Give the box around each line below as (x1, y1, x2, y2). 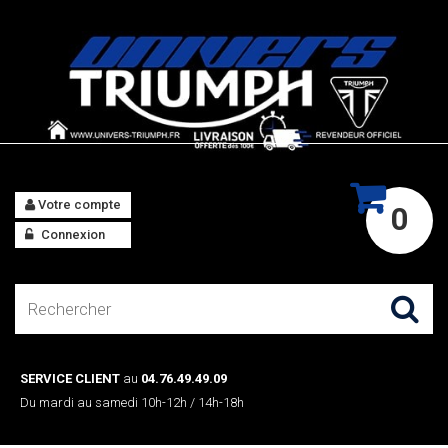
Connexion (38, 227, 105, 243)
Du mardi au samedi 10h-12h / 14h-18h (20, 395, 244, 411)
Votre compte (35, 197, 121, 213)
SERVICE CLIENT (20, 371, 120, 387)
